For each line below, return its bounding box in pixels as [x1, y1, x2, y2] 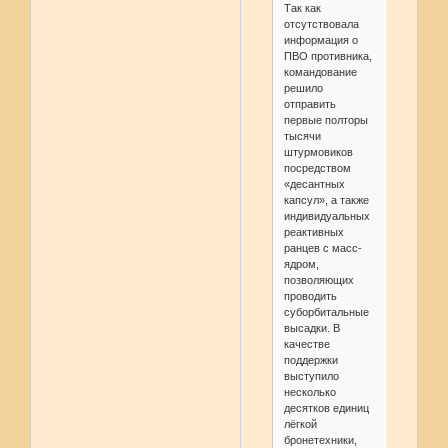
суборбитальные [283, 306, 369, 319]
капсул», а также [283, 194, 369, 207]
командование [283, 66, 357, 79]
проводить [283, 290, 337, 303]
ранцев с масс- [283, 242, 362, 255]
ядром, [283, 258, 319, 271]
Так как [283, 2, 321, 15]
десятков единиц [283, 402, 369, 415]
